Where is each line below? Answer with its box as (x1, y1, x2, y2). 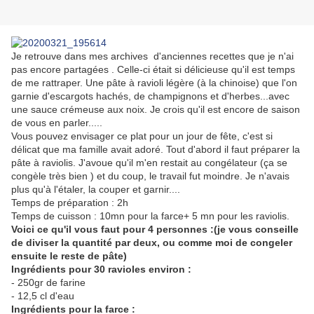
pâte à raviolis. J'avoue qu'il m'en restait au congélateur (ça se (11, 157, 287, 169)
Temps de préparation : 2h (11, 197, 128, 209)
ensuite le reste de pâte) (11, 250, 127, 262)
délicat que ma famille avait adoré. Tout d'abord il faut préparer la (11, 144, 300, 156)
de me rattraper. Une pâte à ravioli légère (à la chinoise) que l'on (11, 77, 297, 89)
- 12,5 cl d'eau (11, 290, 74, 302)
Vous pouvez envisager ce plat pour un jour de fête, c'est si (11, 130, 273, 142)
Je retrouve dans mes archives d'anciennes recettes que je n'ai (11, 50, 294, 62)
